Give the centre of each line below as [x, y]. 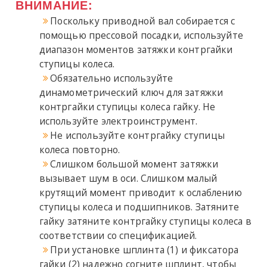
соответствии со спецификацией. [118, 236]
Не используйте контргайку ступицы [137, 136]
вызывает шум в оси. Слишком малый [128, 178]
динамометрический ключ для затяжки [131, 93]
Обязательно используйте [112, 78]
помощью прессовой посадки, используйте [141, 35]
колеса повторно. [80, 150]
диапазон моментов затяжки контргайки [136, 50]
